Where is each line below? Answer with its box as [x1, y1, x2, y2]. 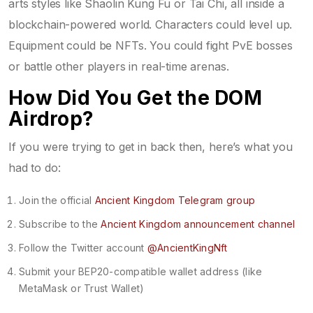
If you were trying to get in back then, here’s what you [8, 139, 293, 154]
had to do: [8, 160, 61, 175]
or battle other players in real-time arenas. [8, 59, 229, 73]
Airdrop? [8, 106, 94, 131]
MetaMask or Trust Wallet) [19, 282, 145, 294]
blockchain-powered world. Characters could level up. [8, 17, 293, 31]
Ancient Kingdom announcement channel [101, 217, 296, 230]
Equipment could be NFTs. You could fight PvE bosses [8, 38, 293, 52]
